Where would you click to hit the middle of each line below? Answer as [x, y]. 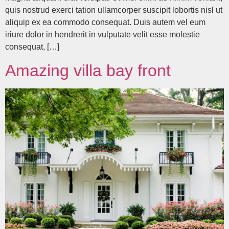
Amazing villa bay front [88, 70]
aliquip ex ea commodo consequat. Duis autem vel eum [105, 22]
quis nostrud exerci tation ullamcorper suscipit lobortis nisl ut [114, 10]
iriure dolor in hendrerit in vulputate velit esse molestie [102, 35]
